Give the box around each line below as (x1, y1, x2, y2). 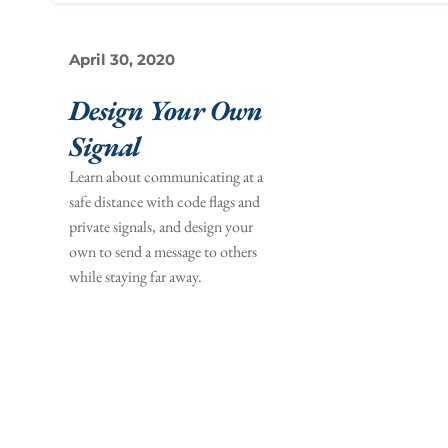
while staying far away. (69, 266, 202, 288)
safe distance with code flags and (69, 191, 260, 213)
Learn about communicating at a (69, 166, 263, 188)
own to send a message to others (69, 241, 257, 263)
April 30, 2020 (69, 50, 175, 70)
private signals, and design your (69, 216, 253, 238)
